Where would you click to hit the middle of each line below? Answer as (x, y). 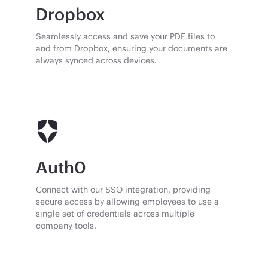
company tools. (66, 226)
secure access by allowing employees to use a (128, 202)
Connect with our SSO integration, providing (124, 190)
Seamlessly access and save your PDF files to (126, 36)
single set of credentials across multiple (115, 214)
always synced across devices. (97, 60)
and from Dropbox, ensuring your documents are (132, 48)
